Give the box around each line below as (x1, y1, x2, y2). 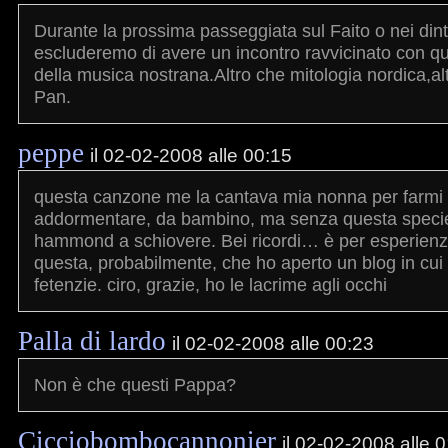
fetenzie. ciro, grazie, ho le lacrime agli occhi (34, 274, 387, 295)
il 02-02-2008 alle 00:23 (172, 332, 374, 354)
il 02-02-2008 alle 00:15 (90, 144, 292, 166)
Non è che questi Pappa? (34, 374, 236, 395)
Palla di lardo (18, 326, 166, 356)
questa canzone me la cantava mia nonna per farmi (34, 186, 443, 207)
